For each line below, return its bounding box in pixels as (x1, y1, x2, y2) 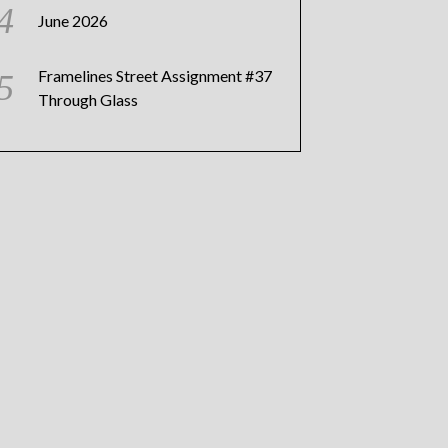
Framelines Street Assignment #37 (38, 65, 272, 85)
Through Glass (38, 89, 138, 109)
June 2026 (38, 10, 108, 30)
